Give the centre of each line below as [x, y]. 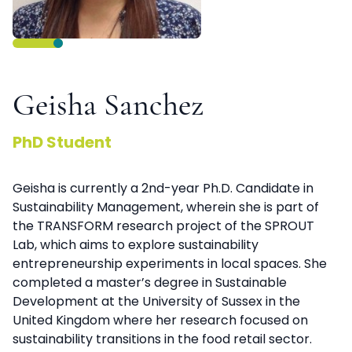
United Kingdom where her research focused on [160, 321]
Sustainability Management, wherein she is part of [166, 207]
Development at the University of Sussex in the [156, 302]
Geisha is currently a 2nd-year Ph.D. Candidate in [163, 189]
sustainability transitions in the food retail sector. [162, 339]
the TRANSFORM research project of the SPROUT [163, 226]
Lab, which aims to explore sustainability [136, 245]
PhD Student [62, 143]
